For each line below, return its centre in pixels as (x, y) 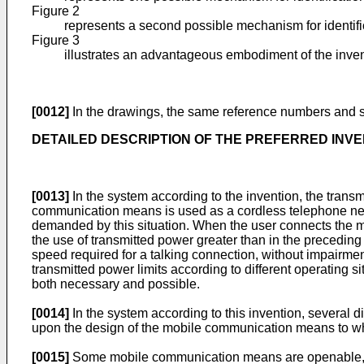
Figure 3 (56, 40)
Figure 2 (56, 11)
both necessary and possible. (116, 284)
